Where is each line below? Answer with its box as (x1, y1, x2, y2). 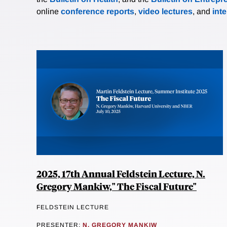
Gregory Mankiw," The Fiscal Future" (36, 179, 197, 193)
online (36, 7, 61, 16)
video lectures (138, 7, 193, 16)
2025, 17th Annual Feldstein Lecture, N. (36, 167, 205, 180)
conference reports (61, 7, 134, 16)
